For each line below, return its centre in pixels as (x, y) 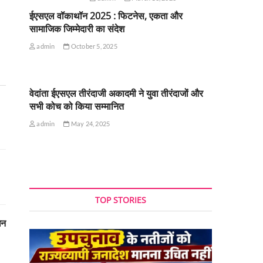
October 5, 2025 (93, 46)
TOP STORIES (121, 200)
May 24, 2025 (90, 123)
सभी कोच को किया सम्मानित (77, 106)
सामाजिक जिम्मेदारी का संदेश (77, 28)
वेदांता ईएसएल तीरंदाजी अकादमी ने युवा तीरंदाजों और (116, 93)
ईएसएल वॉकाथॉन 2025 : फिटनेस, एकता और (106, 16)
